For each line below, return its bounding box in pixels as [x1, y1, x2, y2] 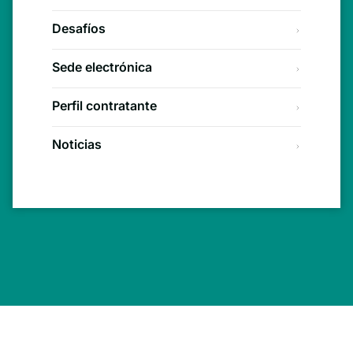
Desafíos [52, 20, 106, 36]
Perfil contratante [52, 97, 157, 113]
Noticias [52, 136, 102, 152]
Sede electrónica [52, 58, 152, 75]
